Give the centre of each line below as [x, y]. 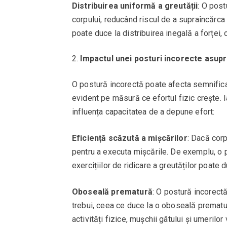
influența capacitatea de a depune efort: [143, 111]
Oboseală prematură [112, 192]
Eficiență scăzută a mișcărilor [130, 138]
